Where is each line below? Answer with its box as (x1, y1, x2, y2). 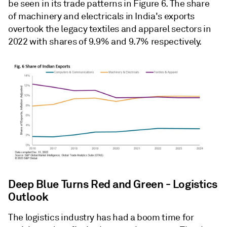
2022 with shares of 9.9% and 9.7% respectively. (8, 36, 202, 48)
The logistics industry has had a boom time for (8, 211, 194, 223)
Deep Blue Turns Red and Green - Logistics (8, 176, 217, 191)
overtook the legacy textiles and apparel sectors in (8, 23, 211, 35)
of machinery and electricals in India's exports (8, 11, 195, 22)
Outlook (8, 189, 49, 204)
